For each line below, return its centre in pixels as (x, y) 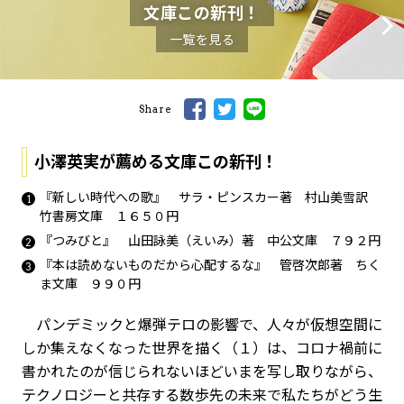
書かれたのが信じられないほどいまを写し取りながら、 (202, 371)
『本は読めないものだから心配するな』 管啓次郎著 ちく (210, 264)
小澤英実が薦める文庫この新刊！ (156, 161)
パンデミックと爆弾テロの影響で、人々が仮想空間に (202, 324)
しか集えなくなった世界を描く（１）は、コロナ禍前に (202, 347)
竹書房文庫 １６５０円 (109, 216)
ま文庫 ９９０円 (90, 283)
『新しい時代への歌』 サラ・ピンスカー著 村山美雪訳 (210, 197)
